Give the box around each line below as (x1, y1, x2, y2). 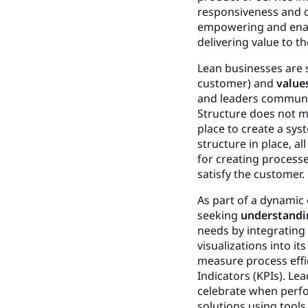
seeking (197, 207, 241, 223)
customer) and (197, 75, 277, 91)
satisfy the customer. (197, 166, 305, 181)
